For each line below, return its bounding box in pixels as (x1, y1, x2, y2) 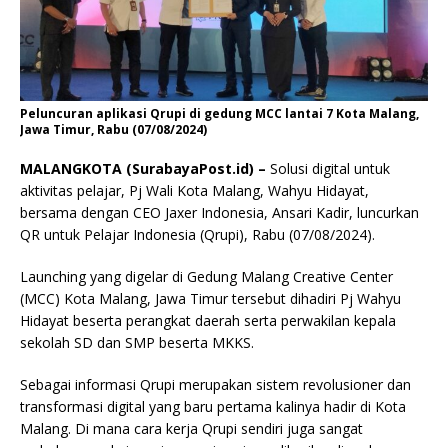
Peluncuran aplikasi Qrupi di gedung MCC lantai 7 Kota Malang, (20, 105, 419, 123)
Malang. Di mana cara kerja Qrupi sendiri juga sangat (20, 419, 363, 439)
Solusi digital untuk (270, 159, 390, 179)
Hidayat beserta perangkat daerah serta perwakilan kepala (20, 311, 396, 331)
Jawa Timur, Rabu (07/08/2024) (20, 121, 207, 139)
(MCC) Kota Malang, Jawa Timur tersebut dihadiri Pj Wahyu (20, 289, 401, 309)
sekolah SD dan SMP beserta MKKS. (20, 333, 254, 353)
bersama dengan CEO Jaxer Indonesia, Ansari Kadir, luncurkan (20, 203, 419, 223)
